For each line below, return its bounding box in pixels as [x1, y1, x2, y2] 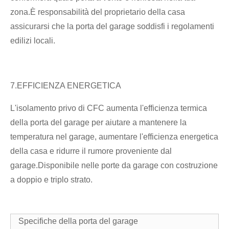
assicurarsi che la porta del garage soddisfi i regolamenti [10, 21, 214, 31]
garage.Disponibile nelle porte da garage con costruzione [10, 161, 218, 170]
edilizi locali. [10, 36, 55, 45]
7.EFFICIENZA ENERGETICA [10, 81, 121, 90]
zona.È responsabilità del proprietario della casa [10, 7, 185, 16]
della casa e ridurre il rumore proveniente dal [10, 146, 172, 155]
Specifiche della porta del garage [18, 216, 138, 225]
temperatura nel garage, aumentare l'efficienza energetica [10, 132, 218, 141]
